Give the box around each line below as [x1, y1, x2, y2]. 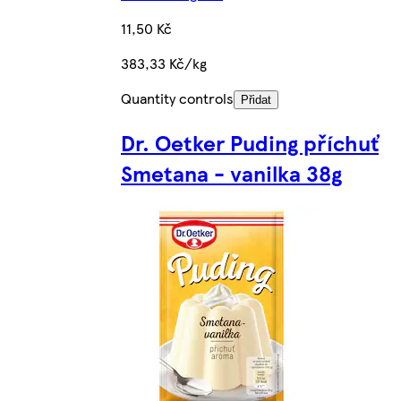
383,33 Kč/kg [121, 52, 207, 73]
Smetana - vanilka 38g [121, 157, 342, 188]
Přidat [241, 92, 271, 107]
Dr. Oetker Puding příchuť [121, 126, 379, 158]
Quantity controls [121, 87, 234, 108]
